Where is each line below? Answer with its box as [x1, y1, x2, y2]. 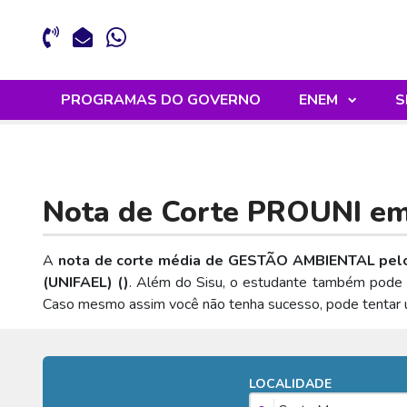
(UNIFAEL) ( [43, 273, 124, 293]
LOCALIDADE [249, 375, 333, 393]
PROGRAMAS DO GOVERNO [61, 90, 261, 110]
